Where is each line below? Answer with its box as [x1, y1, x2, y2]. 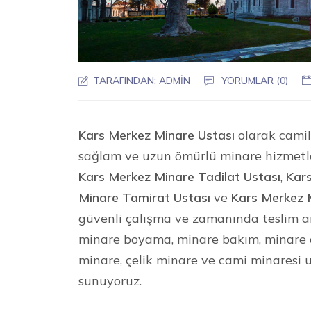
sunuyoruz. [78, 272, 142, 289]
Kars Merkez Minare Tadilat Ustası [78, 168, 281, 185]
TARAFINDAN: [90, 74, 160, 87]
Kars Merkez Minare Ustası [78, 126, 235, 143]
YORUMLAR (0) [221, 74, 289, 87]
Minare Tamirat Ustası [78, 189, 211, 205]
